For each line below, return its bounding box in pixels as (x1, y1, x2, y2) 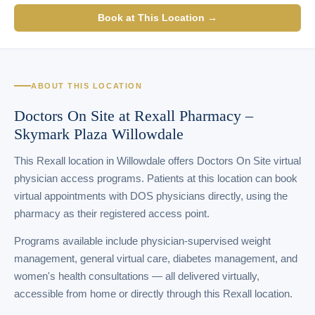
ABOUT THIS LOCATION (31, 82, 143, 90)
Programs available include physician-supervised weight (14, 235, 271, 247)
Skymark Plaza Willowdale (14, 125, 184, 143)
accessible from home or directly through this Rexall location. (14, 288, 292, 300)
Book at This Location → (98, 12, 217, 23)
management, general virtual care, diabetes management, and (14, 252, 297, 265)
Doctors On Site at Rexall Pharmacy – (14, 107, 253, 124)
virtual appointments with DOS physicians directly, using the (14, 190, 288, 202)
